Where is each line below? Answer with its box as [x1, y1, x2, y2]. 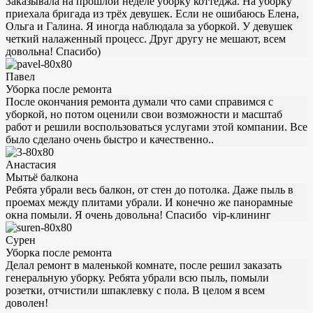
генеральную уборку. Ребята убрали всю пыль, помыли [6, 271, 269, 284]
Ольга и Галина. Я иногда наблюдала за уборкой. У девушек [6, 20, 293, 32]
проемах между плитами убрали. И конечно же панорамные [6, 196, 293, 208]
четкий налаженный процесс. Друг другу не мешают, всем [6, 32, 286, 45]
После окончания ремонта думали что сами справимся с [6, 95, 273, 108]
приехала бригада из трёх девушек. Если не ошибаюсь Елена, [6, 7, 299, 20]
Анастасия [6, 158, 56, 170]
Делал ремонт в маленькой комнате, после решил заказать [6, 259, 282, 271]
